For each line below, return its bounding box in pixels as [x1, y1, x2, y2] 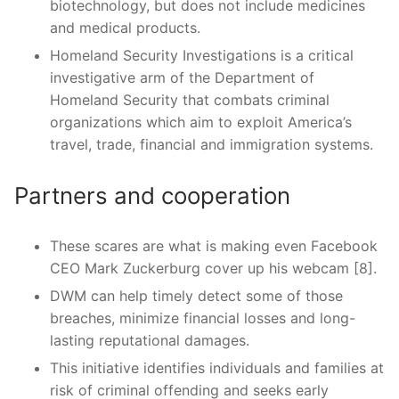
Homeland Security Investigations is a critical [50, 45, 354, 64]
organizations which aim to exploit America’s [50, 112, 352, 131]
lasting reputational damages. [50, 330, 249, 349]
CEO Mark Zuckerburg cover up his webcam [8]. [50, 258, 377, 277]
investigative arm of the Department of [50, 68, 314, 86]
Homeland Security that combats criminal [50, 90, 330, 109]
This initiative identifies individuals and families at [50, 358, 384, 377]
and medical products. [50, 18, 200, 37]
